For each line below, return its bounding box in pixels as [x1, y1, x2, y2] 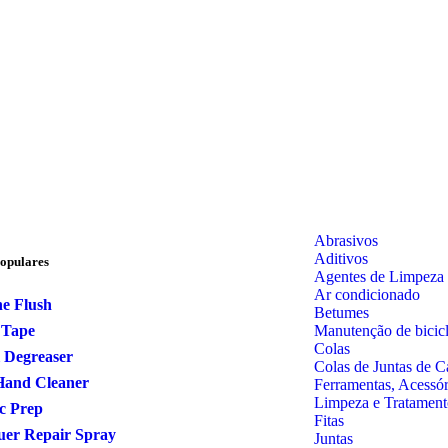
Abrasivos [314, 231, 378, 249]
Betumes [314, 303, 369, 321]
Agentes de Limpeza [314, 267, 444, 285]
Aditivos [314, 249, 368, 267]
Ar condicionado [314, 285, 420, 303]
